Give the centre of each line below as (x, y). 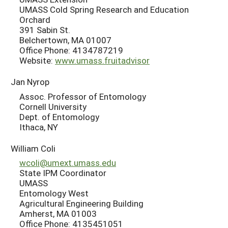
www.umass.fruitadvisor (102, 61)
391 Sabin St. (45, 30)
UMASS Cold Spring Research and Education (104, 10)
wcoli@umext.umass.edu (68, 163)
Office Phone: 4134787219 (71, 50)
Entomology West (54, 193)
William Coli (33, 148)
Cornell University (53, 106)
